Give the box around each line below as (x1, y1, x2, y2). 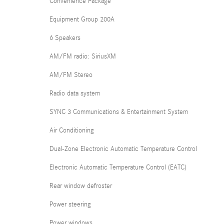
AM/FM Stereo (49, 71, 92, 79)
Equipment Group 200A (49, 15, 114, 23)
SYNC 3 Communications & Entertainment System (49, 108, 188, 116)
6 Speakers (49, 34, 80, 42)
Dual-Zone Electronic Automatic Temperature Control (49, 145, 197, 153)
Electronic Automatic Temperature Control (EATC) (49, 163, 186, 171)
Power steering (49, 200, 91, 208)
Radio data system (49, 89, 100, 97)
